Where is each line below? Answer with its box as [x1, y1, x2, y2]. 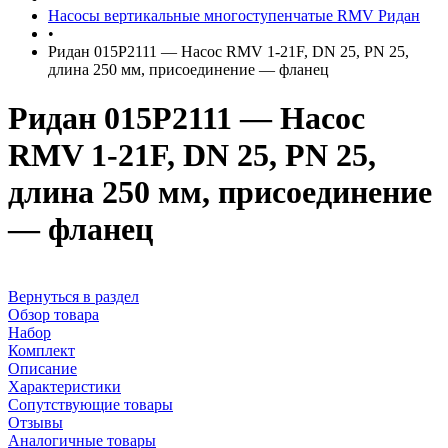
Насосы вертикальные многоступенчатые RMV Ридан [48, 7, 420, 24]
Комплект [8, 341, 75, 359]
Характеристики [8, 377, 121, 395]
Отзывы [8, 413, 63, 431]
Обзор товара [8, 305, 99, 323]
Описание [8, 359, 77, 377]
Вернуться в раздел [8, 287, 139, 305]
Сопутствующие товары [8, 395, 173, 413]
